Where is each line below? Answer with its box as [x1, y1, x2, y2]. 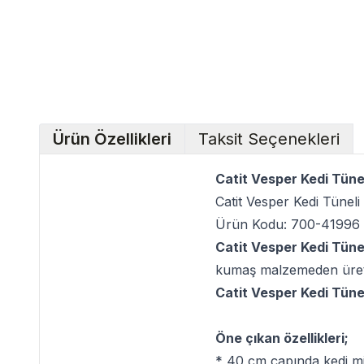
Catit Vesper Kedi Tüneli [215, 193, 360, 210]
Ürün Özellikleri [53, 129, 171, 149]
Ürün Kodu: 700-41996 [215, 216, 360, 232]
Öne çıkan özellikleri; [215, 330, 349, 346]
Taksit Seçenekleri [198, 129, 340, 149]
